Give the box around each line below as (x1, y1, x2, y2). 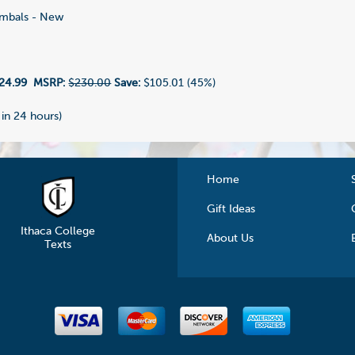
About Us (207, 232, 254, 244)
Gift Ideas (207, 203, 256, 215)
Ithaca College (20, 225, 95, 237)
